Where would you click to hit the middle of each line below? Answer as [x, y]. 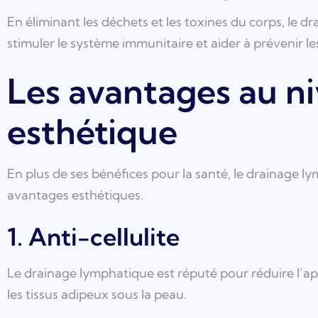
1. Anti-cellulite [93, 237]
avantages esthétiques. [75, 195]
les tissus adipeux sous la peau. [97, 295]
